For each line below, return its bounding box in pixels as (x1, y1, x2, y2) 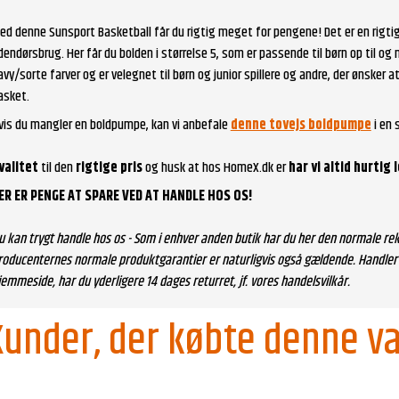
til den (40, 156, 76, 179)
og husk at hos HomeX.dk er (142, 156, 289, 179)
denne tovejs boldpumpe (230, 113, 371, 136)
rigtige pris (75, 156, 142, 179)
